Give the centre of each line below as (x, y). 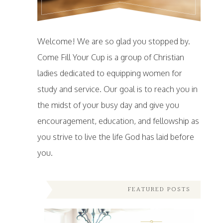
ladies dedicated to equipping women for (110, 73)
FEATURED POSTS (160, 190)
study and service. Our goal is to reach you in (117, 89)
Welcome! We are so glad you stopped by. (113, 42)
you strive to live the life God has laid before (115, 137)
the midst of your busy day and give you (108, 105)
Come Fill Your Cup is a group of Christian (111, 57)
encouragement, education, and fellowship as (118, 121)
